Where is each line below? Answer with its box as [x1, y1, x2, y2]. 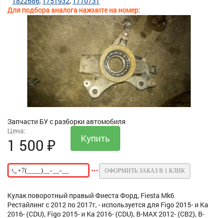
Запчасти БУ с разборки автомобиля [7, 117, 126, 127]
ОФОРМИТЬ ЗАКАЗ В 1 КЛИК [105, 167, 185, 174]
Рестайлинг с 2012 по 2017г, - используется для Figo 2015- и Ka [7, 200, 208, 209]
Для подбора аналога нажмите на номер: [7, 5, 140, 15]
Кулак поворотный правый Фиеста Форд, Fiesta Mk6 [7, 190, 174, 200]
